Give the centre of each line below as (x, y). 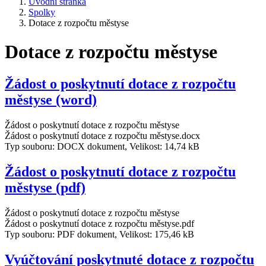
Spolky (42, 12)
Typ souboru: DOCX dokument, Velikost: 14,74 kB (102, 146)
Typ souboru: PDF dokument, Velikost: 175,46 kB (99, 234)
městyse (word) (51, 99)
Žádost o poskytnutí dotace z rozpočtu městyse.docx (102, 135)
